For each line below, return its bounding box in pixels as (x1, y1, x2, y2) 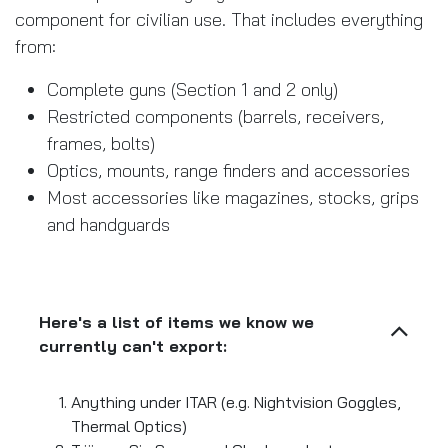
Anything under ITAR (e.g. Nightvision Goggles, (71, 391, 401, 412)
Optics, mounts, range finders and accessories (47, 158, 410, 182)
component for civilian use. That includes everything (15, 7, 423, 31)
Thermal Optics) (71, 415, 187, 436)
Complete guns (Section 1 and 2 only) (47, 77, 338, 101)
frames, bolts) (47, 131, 155, 155)
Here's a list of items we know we (39, 311, 314, 332)
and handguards (47, 212, 170, 236)
